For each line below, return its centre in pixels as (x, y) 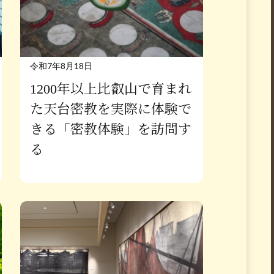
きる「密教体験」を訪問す (110, 129)
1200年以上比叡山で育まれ (110, 89)
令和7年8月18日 (61, 65)
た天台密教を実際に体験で (110, 109)
